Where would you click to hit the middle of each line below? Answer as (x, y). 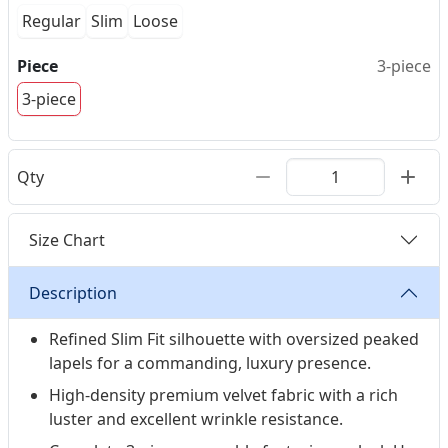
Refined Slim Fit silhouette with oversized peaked (234, 339)
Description (73, 292)
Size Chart (67, 239)
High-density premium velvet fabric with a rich (223, 395)
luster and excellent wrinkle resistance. (196, 419)
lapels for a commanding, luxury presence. (210, 363)
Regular (51, 21)
